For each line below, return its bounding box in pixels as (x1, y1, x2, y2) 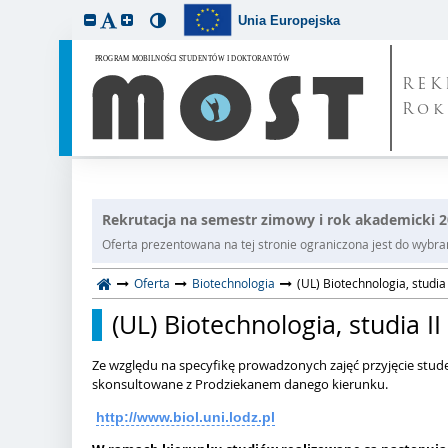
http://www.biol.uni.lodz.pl (96, 409, 275, 425)
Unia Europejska (238, 12, 341, 28)
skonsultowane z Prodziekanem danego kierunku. (92, 375, 388, 393)
